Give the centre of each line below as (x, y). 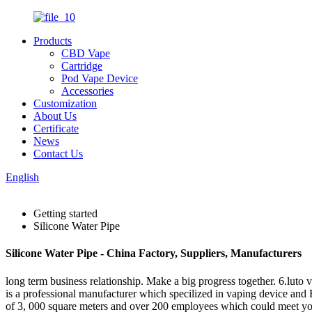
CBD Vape (86, 53)
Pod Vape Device (100, 78)
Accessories (87, 91)
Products (53, 41)
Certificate (56, 128)
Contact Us (58, 154)
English (22, 177)
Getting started (65, 213)
